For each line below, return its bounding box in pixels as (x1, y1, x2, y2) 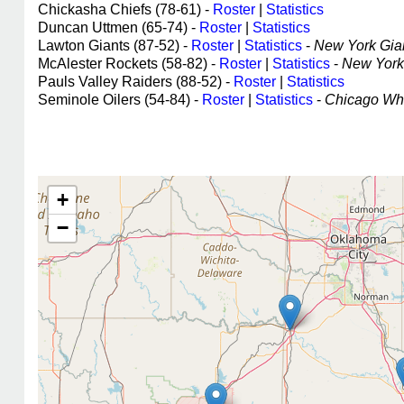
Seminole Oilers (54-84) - (38, 92, 202, 107)
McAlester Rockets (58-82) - (38, 56, 219, 71)
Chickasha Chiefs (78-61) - (38, 2, 213, 17)
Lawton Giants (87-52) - (38, 38, 191, 53)
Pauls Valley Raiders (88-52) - (38, 74, 234, 89)
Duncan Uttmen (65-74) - (38, 20, 199, 35)
